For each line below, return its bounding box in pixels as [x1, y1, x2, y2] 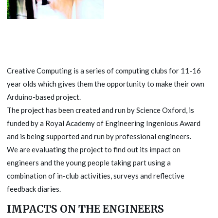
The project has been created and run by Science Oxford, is [7, 105, 194, 114]
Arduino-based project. [7, 92, 81, 101]
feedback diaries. [7, 184, 61, 193]
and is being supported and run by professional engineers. [7, 131, 191, 141]
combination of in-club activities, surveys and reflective [7, 171, 184, 180]
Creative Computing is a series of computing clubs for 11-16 [7, 66, 201, 75]
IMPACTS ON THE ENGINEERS [7, 202, 164, 216]
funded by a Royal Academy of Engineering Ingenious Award [7, 118, 200, 127]
